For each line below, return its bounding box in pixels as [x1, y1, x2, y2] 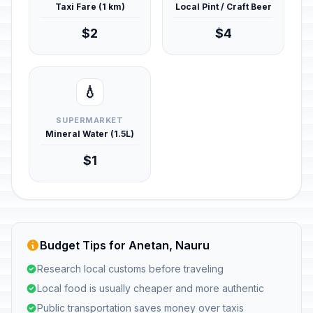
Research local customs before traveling [37, 263, 224, 275]
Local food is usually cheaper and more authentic [37, 282, 264, 294]
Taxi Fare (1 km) [54, 1, 125, 12]
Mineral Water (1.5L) [45, 129, 134, 139]
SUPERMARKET [56, 115, 124, 125]
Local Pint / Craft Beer [175, 1, 272, 12]
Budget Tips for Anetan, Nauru [40, 238, 210, 252]
